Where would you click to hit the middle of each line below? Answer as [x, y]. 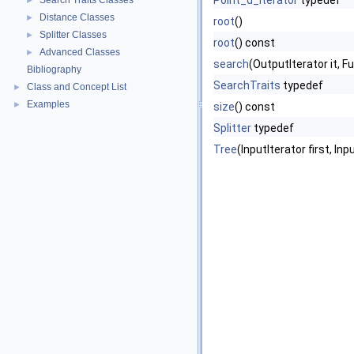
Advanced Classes [80, 52]
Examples [48, 104]
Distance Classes [77, 17]
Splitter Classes [73, 35]
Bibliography [54, 70]
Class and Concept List [77, 87]
